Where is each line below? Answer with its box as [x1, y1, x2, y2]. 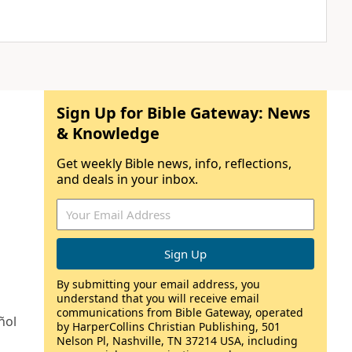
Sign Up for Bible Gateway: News [57, 102, 310, 123]
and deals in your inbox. [57, 170, 198, 188]
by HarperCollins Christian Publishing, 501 [57, 319, 280, 334]
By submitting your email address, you [57, 277, 260, 291]
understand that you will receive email [57, 291, 259, 306]
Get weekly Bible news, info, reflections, [57, 155, 291, 172]
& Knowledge [57, 123, 159, 144]
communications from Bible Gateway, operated [57, 305, 303, 320]
